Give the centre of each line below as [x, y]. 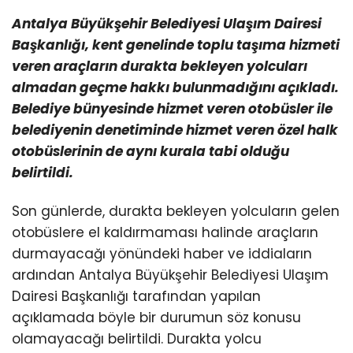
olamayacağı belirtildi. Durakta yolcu [137, 338]
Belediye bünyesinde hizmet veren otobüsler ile [172, 108]
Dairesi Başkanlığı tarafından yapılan [136, 296]
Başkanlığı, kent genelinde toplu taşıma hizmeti [176, 45]
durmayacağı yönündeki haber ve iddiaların [162, 253]
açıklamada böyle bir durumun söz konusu [156, 317]
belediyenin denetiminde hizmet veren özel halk [175, 130]
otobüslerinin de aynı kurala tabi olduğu [150, 151]
